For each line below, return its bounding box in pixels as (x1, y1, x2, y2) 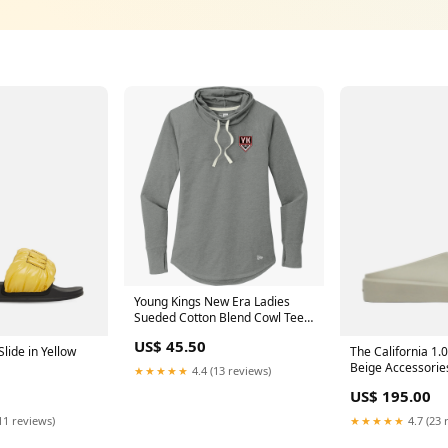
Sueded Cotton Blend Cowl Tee (134, 309, 304, 326)
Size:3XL (134, 325, 180, 342)
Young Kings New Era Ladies (134, 293, 290, 310)
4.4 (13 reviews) (189, 363, 271, 378)
